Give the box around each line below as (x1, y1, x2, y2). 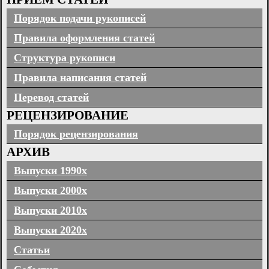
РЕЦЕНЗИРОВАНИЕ (7, 107, 128, 122)
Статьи (14, 244, 50, 256)
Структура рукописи (14, 51, 115, 64)
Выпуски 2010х (14, 204, 87, 217)
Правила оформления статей (14, 31, 155, 44)
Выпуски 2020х (14, 224, 87, 237)
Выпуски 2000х (14, 184, 87, 197)
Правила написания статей (14, 71, 147, 83)
